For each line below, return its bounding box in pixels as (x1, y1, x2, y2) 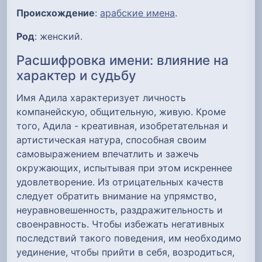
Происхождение (16, 7, 95, 19)
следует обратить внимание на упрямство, (16, 189, 216, 202)
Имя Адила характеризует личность (16, 91, 186, 104)
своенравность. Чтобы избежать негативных (16, 218, 225, 230)
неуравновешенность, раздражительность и (16, 204, 223, 216)
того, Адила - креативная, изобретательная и (16, 119, 228, 132)
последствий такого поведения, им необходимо (16, 232, 242, 244)
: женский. (35, 30, 82, 43)
